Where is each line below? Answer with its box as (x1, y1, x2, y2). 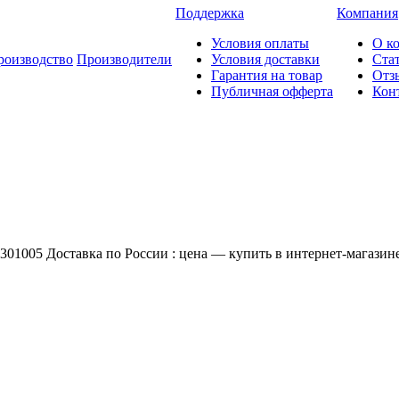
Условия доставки (211, 52, 320, 67)
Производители (77, 52, 172, 67)
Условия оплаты (211, 36, 309, 51)
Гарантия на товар (211, 68, 322, 83)
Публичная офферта (211, 84, 333, 99)
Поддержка (175, 5, 244, 20)
